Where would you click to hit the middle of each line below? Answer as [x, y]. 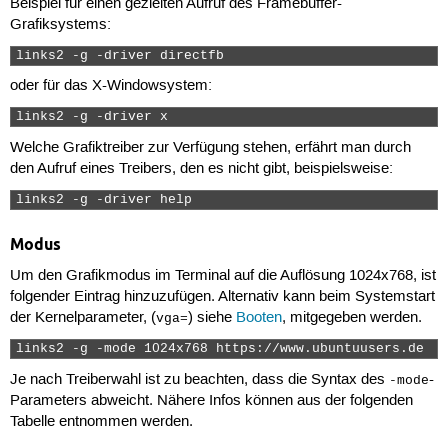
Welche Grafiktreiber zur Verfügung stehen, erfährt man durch [210, 147]
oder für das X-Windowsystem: [110, 86]
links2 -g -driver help [107, 200]
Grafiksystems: [60, 24]
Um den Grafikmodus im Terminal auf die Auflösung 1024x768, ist [222, 276]
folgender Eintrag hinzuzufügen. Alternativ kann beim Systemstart [222, 297]
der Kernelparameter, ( [82, 318]
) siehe [211, 318]
